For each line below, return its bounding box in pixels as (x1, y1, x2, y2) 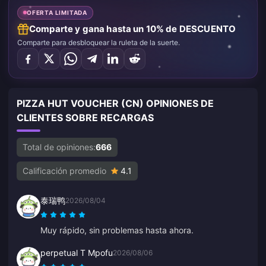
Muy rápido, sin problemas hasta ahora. (40, 224, 194, 235)
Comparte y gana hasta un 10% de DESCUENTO (29, 23, 236, 34)
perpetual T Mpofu (40, 247, 113, 258)
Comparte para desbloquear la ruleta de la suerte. (17, 37, 180, 47)
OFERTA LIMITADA (27, 8, 87, 16)
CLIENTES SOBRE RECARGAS (17, 111, 154, 123)
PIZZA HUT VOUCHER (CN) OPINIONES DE (17, 97, 214, 109)
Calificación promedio (23, 165, 106, 176)
